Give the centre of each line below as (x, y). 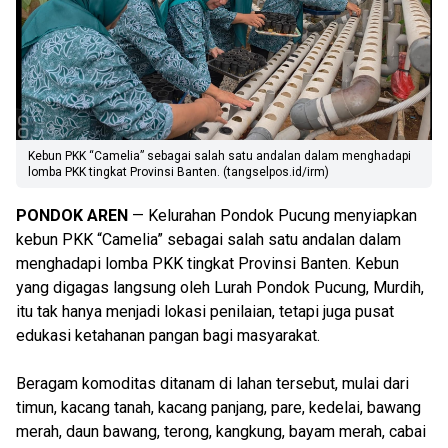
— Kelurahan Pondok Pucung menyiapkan (272, 215)
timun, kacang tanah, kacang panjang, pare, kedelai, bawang (218, 407)
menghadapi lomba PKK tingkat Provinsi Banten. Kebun (207, 263)
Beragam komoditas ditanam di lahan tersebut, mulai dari (212, 383)
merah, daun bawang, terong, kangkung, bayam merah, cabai (221, 431)
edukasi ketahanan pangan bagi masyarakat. (168, 335)
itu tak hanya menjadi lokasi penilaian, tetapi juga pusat (205, 311)
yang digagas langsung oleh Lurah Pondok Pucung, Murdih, (220, 287)
